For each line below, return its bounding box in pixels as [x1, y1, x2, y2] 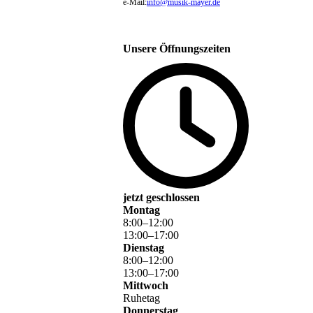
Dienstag [123, 242, 164, 254]
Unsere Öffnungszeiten [123, 43, 231, 55]
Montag [123, 204, 160, 217]
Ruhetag [123, 292, 160, 305]
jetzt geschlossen [123, 191, 200, 204]
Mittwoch [123, 279, 168, 292]
